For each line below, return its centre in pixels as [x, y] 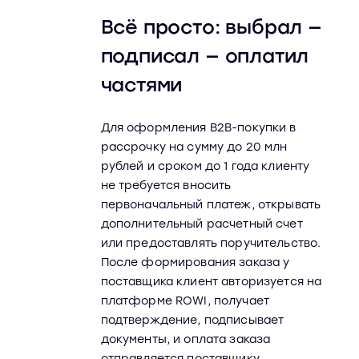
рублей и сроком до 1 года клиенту [205, 166]
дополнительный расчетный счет [202, 224]
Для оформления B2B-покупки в [198, 128]
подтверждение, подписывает [192, 320]
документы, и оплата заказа [186, 339]
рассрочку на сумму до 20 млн [194, 147]
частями [141, 85]
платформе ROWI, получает [185, 301]
